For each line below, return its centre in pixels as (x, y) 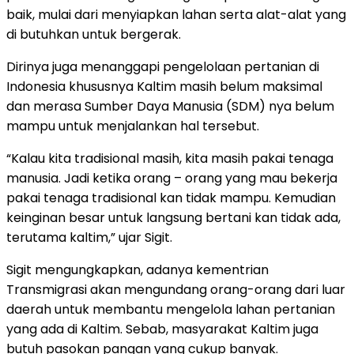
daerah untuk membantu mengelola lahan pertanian (171, 309)
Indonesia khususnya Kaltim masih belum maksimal (164, 86)
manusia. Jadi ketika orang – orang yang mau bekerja (172, 178)
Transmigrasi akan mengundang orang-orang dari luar (176, 289)
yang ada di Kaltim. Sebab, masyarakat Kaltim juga (162, 329)
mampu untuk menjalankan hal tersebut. (133, 126)
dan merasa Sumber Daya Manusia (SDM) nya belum (170, 106)
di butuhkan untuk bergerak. (94, 34)
